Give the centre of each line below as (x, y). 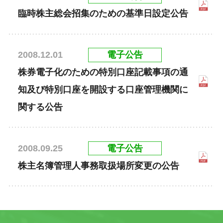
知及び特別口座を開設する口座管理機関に (103, 89)
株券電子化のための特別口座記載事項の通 (103, 72)
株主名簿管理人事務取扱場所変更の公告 (98, 166)
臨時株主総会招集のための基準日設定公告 (103, 13)
